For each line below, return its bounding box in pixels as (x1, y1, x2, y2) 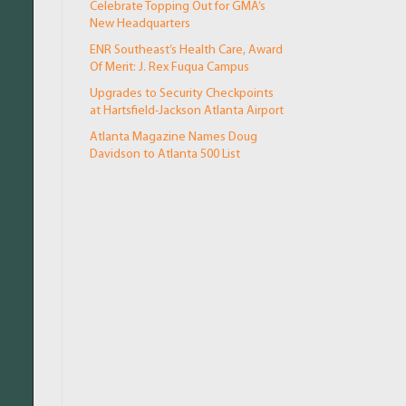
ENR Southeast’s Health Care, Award (89, 43, 283, 58)
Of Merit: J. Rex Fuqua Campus (89, 61, 249, 75)
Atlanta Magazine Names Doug (89, 130, 257, 145)
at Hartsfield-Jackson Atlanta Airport (89, 104, 284, 119)
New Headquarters (89, 17, 190, 32)
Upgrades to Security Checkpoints (89, 87, 274, 101)
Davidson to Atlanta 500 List (89, 148, 240, 162)
